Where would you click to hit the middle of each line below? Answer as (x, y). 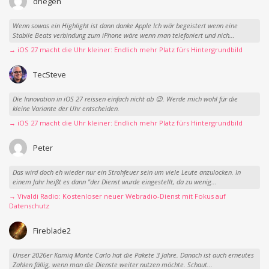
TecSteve (49, 74)
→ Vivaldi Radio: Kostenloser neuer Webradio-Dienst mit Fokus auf (117, 196)
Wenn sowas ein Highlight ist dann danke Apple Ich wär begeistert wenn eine (125, 26)
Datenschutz (29, 206)
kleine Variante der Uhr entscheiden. (66, 109)
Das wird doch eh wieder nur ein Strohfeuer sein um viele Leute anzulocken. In (126, 172)
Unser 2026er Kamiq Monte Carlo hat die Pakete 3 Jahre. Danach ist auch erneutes (133, 255)
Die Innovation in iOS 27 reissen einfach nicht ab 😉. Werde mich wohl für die (125, 99)
